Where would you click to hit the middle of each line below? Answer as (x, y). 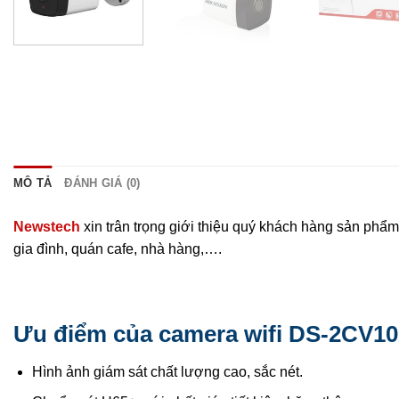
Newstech (47, 227)
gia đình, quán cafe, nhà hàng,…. (118, 249)
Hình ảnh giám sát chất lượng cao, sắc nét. (167, 371)
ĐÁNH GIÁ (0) (102, 183)
